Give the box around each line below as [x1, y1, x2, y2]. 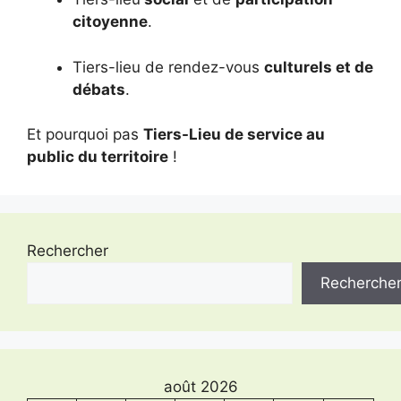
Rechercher [27, 242, 108, 260]
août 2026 [163, 378, 238, 396]
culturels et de [264, 57, 373, 76]
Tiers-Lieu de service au [143, 125, 325, 143]
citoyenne [73, 13, 148, 30]
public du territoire [27, 148, 168, 166]
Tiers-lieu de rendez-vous [73, 57, 264, 76]
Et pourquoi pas [27, 125, 143, 143]
